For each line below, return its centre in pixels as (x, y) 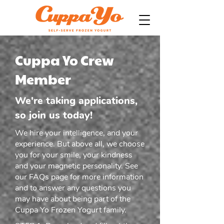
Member (43, 79)
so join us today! (54, 115)
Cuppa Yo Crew (64, 60)
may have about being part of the (73, 199)
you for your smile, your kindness (74, 155)
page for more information (96, 177)
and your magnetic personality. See (76, 166)
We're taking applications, (76, 101)
